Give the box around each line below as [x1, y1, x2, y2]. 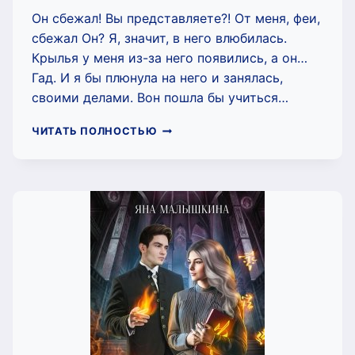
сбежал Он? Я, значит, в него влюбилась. [32, 30, 287, 47]
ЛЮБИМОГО [157, 154, 224, 166]
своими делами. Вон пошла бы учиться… [32, 90, 288, 106]
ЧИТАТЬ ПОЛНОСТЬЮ [32, 125, 158, 138]
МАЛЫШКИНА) [157, 185, 240, 198]
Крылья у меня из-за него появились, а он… [32, 50, 307, 67]
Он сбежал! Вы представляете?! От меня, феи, [32, 10, 320, 27]
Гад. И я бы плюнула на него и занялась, [32, 70, 283, 86]
